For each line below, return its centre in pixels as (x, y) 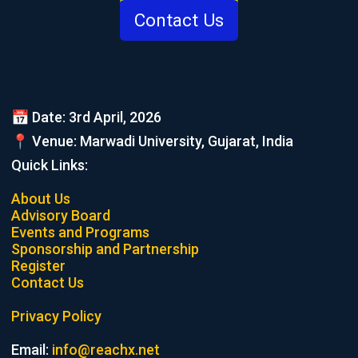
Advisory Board (60, 215)
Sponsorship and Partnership (105, 249)
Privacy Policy (56, 316)
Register (38, 266)
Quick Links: (49, 165)
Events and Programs (80, 232)
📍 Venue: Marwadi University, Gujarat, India (152, 141)
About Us (40, 199)
